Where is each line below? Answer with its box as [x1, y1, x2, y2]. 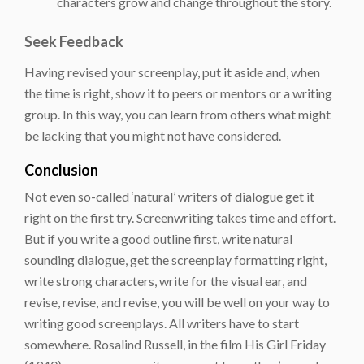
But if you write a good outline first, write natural [24, 230, 292, 246]
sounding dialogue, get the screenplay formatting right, [24, 251, 327, 267]
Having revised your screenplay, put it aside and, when [24, 63, 320, 80]
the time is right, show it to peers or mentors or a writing [24, 84, 332, 101]
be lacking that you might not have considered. [24, 127, 281, 143]
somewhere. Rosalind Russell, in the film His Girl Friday [24, 336, 326, 352]
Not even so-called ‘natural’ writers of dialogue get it [24, 188, 314, 204]
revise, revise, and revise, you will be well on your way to [24, 293, 330, 310]
